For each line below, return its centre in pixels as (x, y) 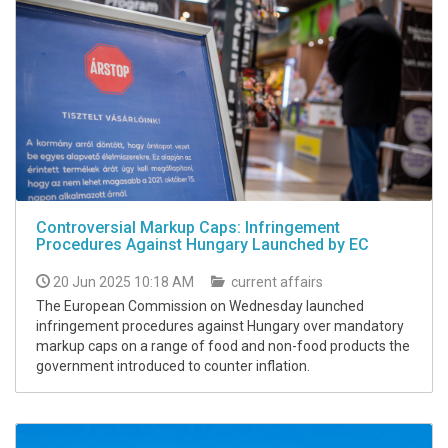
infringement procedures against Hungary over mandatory (220, 326)
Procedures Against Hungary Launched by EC (202, 245)
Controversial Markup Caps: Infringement (188, 228)
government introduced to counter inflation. (173, 366)
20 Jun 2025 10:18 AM (123, 282)
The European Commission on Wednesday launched (200, 306)
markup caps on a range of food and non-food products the (223, 346)
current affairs (275, 282)
